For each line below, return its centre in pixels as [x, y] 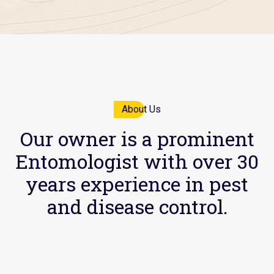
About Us [141, 109]
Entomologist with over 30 [137, 161]
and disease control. [137, 206]
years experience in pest [137, 184]
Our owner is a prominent [137, 139]
